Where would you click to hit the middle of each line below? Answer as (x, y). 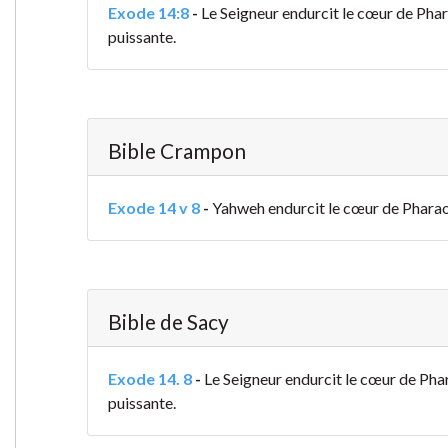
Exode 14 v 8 (153, 208)
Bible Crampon (176, 151)
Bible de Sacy (168, 322)
